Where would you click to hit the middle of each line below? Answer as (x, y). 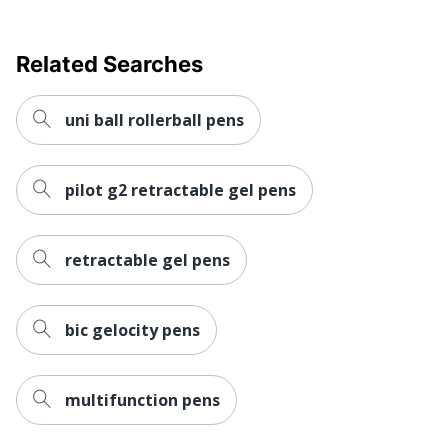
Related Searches (109, 63)
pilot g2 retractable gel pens (180, 189)
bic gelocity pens (132, 329)
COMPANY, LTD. (275, 12)
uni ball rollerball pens (154, 119)
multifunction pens (142, 399)
